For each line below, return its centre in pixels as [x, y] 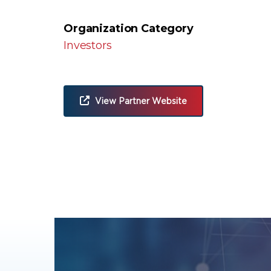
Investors [88, 46]
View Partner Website [141, 101]
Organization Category [129, 29]
